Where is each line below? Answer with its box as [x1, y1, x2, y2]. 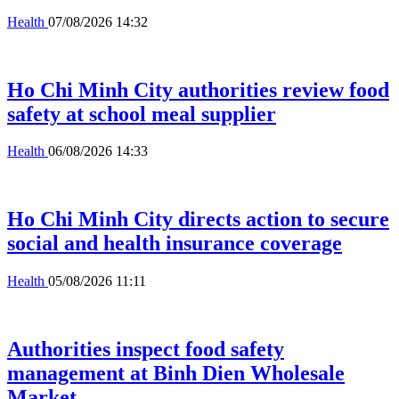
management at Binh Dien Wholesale [7, 362, 345, 386]
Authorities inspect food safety [7, 338, 284, 362]
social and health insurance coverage [7, 232, 342, 256]
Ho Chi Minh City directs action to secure [7, 208, 389, 232]
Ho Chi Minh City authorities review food [7, 77, 389, 102]
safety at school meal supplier [7, 102, 276, 126]
